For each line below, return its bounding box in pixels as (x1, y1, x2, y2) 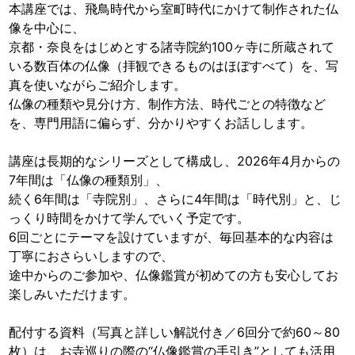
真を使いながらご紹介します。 (9, 76, 187, 93)
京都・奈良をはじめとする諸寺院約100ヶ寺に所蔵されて (9, 38, 335, 55)
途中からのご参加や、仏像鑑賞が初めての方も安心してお (9, 266, 339, 283)
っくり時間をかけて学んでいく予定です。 (9, 209, 250, 226)
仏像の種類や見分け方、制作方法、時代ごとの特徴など (9, 95, 326, 112)
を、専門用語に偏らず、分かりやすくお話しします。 (9, 114, 314, 131)
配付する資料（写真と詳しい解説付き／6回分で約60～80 (9, 323, 341, 340)
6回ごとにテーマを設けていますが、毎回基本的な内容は (9, 228, 334, 245)
